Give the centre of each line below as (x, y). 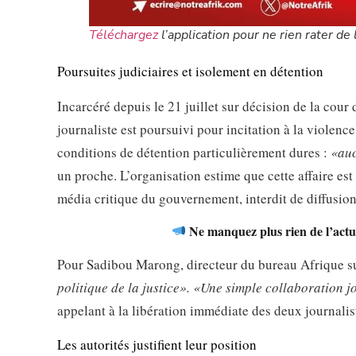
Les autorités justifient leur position (157, 345)
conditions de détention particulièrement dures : (194, 152)
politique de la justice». (124, 287)
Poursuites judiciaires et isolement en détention (190, 72)
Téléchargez (124, 35)
